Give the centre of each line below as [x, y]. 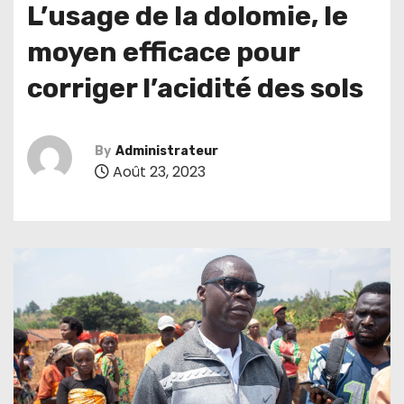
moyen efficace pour [163, 52]
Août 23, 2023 [157, 172]
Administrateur [167, 151]
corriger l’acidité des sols [195, 88]
